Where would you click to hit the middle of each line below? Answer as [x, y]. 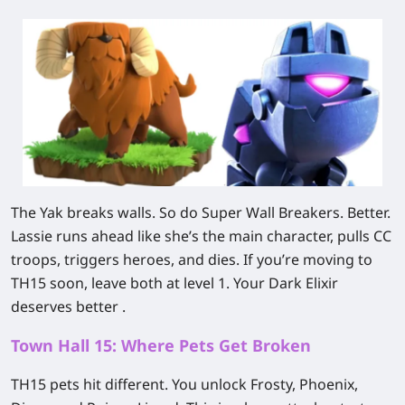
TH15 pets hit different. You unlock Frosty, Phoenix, [184, 384]
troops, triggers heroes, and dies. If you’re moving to [192, 259]
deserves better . [68, 306]
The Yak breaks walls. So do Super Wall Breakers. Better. [201, 212]
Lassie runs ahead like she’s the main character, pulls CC [201, 235]
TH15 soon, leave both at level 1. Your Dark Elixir [174, 283]
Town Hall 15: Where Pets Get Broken [161, 345]
